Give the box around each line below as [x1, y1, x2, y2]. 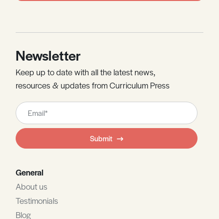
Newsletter [16, 44, 81, 65]
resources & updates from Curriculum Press [16, 79, 170, 91]
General [16, 166, 44, 178]
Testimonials [16, 194, 58, 206]
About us [16, 180, 47, 192]
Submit [90, 132, 112, 143]
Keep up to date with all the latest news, [16, 66, 155, 78]
